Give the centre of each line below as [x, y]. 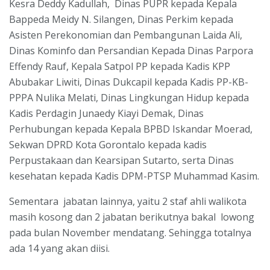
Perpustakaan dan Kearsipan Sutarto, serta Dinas [121, 160]
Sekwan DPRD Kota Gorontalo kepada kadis [108, 144]
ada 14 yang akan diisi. [59, 248]
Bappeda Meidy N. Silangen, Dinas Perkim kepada [121, 19]
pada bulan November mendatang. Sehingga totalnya [130, 232]
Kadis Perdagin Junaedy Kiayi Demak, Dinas [106, 113]
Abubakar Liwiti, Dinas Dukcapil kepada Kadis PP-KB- [129, 82]
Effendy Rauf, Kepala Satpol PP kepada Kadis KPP [120, 66]
